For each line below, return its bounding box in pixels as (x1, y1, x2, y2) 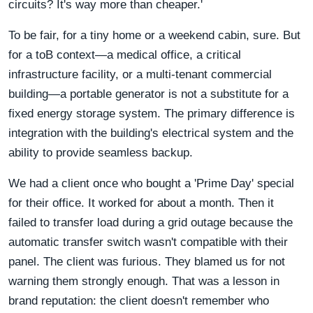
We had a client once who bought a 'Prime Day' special (8, 176, 294, 190)
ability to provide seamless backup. (8, 145, 193, 159)
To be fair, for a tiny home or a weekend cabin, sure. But (8, 28, 300, 42)
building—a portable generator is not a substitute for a (8, 87, 289, 101)
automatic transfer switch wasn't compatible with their (8, 235, 288, 249)
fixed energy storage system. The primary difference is (8, 106, 295, 120)
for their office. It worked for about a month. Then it (8, 196, 274, 210)
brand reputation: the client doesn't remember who (8, 293, 269, 307)
